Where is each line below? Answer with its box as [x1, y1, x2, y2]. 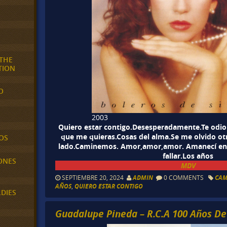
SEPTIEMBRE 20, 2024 [60, 173, 127, 182]
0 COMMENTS [162, 173, 206, 182]
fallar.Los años [163, 150, 214, 161]
